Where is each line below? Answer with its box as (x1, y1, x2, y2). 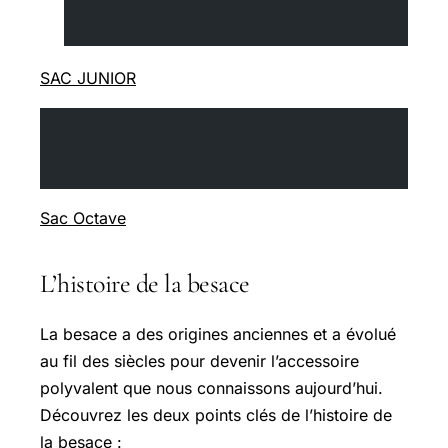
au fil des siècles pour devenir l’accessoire (40, 351, 359, 372)
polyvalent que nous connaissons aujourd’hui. (40, 378, 383, 399)
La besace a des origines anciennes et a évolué (40, 324, 396, 345)
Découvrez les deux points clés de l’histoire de (40, 405, 392, 426)
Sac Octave (40, 208, 126, 229)
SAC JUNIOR (40, 68, 136, 89)
